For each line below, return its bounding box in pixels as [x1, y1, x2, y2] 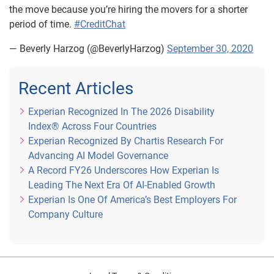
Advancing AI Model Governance [28, 150, 168, 161]
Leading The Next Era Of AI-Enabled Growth [28, 179, 215, 191]
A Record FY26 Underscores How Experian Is [28, 165, 219, 176]
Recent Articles [18, 78, 133, 98]
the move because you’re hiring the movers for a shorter [9, 4, 248, 15]
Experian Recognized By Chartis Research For [28, 135, 223, 147]
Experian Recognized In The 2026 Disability [28, 106, 215, 117]
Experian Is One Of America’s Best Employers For [28, 194, 237, 206]
